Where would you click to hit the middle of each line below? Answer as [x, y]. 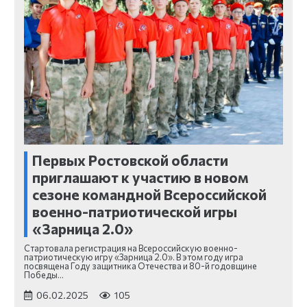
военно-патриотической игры [135, 212]
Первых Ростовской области [130, 160]
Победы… [44, 274]
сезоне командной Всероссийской [149, 195]
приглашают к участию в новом [140, 177]
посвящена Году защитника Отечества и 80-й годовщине [140, 266]
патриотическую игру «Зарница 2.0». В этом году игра [134, 257]
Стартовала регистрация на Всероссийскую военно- [131, 248]
